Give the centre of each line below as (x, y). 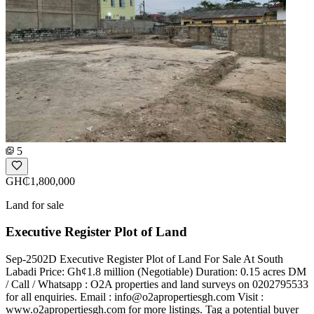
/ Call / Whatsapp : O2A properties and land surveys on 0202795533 (157, 285)
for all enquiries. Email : (60, 297)
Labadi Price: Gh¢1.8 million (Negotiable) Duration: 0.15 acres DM (156, 272)
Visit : (249, 297)
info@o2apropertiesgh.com (175, 297)
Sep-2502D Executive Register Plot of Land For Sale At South (144, 259)
